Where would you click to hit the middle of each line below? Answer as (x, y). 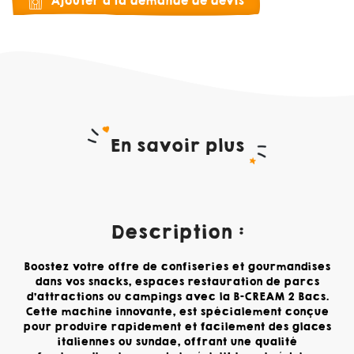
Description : (177, 233)
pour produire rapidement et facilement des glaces (177, 327)
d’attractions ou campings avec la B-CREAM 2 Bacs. (177, 297)
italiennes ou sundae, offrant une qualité (177, 342)
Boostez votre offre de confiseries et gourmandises (177, 267)
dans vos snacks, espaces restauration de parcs (177, 282)
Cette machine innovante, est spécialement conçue (177, 312)
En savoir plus (177, 146)
